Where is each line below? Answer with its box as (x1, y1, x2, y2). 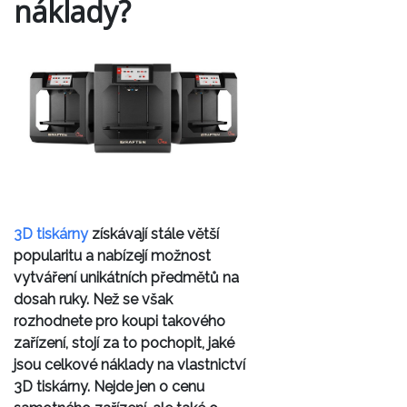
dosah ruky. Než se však (14, 290, 173, 308)
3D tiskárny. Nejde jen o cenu (14, 377, 204, 395)
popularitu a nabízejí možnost (14, 246, 211, 264)
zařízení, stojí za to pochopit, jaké (14, 333, 234, 352)
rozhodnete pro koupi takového (14, 312, 225, 330)
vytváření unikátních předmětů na (14, 268, 239, 286)
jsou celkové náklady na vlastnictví (14, 355, 245, 373)
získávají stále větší (92, 224, 219, 243)
